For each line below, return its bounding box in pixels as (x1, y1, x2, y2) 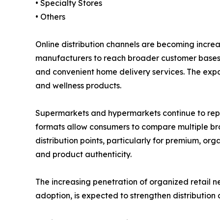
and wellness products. (35, 81, 121, 91)
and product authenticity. (35, 149, 132, 160)
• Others (35, 12, 65, 22)
